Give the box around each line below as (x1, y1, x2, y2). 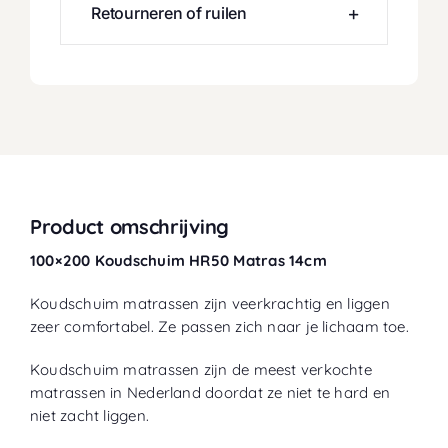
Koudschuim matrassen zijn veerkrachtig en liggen (29, 294, 390, 314)
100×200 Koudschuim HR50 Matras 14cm (29, 251, 327, 271)
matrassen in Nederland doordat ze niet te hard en (29, 383, 391, 403)
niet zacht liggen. (29, 406, 150, 426)
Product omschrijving (29, 214, 229, 240)
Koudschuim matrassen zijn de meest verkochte (29, 360, 372, 380)
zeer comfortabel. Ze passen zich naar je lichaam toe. (29, 317, 409, 337)
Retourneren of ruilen (90, 3, 247, 24)
